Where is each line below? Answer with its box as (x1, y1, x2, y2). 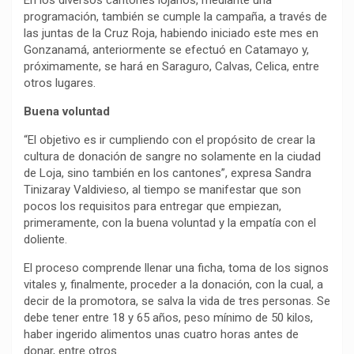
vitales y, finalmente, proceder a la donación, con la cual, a (24, 277, 323, 292)
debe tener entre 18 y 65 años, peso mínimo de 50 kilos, (24, 311, 313, 325)
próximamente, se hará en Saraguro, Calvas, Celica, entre (24, 59, 319, 73)
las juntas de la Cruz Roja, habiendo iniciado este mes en (24, 26, 318, 40)
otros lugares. (24, 76, 96, 90)
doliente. (24, 232, 67, 247)
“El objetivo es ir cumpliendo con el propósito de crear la (24, 133, 315, 147)
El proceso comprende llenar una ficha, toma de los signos (24, 261, 329, 275)
